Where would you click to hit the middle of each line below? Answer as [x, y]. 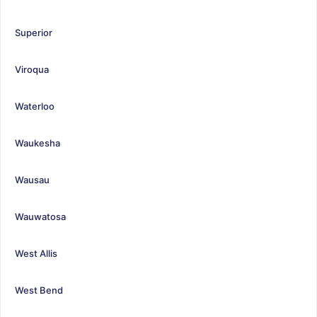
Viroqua [32, 69]
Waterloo [35, 106]
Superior [34, 32]
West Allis [36, 253]
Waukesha [38, 143]
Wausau [32, 179]
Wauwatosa [40, 216]
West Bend [39, 290]
